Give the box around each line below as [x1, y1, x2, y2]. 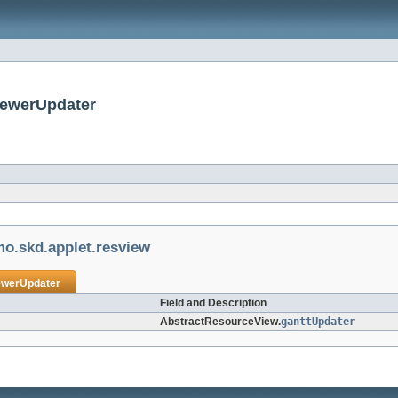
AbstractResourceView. [160, 315, 281, 329]
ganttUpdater [281, 315, 355, 329]
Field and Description [160, 297, 267, 310]
